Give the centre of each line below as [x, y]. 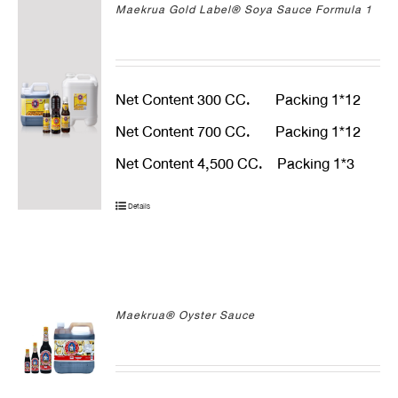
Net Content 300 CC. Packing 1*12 [239, 100]
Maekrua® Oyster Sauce [186, 315]
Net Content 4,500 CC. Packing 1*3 [235, 164]
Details [139, 206]
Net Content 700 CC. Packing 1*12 [239, 132]
